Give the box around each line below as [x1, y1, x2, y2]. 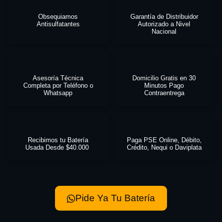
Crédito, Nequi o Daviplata [126, 143, 202, 151]
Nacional [152, 27, 176, 35]
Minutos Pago [144, 82, 184, 90]
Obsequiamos [38, 12, 78, 20]
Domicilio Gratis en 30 [132, 74, 196, 82]
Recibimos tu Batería [28, 136, 88, 144]
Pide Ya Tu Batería [75, 193, 155, 204]
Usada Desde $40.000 [25, 143, 91, 151]
